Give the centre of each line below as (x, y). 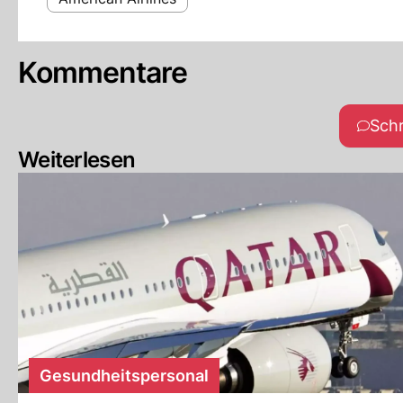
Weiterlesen (77, 160)
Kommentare (103, 72)
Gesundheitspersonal (124, 376)
